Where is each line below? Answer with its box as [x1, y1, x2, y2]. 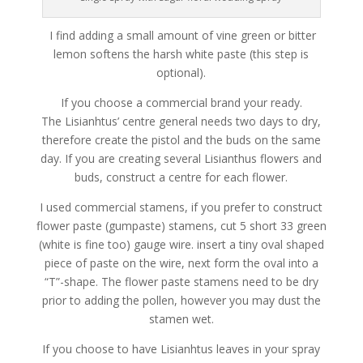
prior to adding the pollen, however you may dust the [41, 293, 321, 309]
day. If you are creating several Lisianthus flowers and [41, 151, 322, 167]
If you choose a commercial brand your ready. [60, 95, 302, 111]
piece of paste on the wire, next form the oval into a [44, 255, 318, 271]
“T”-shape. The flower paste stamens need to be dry [44, 274, 318, 290]
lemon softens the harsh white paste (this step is [53, 46, 310, 62]
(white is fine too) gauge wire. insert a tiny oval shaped [38, 237, 324, 253]
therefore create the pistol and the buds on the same [41, 132, 321, 148]
